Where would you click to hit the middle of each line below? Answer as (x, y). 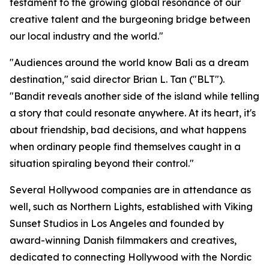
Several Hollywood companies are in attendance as (130, 190)
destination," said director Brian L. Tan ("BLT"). (117, 80)
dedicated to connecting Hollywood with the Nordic (131, 257)
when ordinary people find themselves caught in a (125, 147)
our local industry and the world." (86, 36)
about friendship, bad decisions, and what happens (128, 130)
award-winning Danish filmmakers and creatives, (123, 240)
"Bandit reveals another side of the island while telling (134, 96)
